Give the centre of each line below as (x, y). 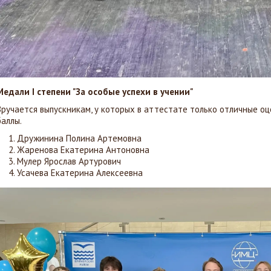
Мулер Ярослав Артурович (69, 161)
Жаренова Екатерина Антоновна (83, 150)
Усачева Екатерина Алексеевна (80, 173)
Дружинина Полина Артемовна (79, 138)
